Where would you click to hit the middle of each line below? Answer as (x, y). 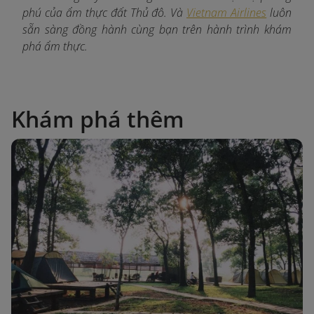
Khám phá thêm (98, 118)
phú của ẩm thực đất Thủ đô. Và (105, 12)
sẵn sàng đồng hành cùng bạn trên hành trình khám (157, 29)
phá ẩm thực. (55, 46)
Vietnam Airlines (227, 12)
